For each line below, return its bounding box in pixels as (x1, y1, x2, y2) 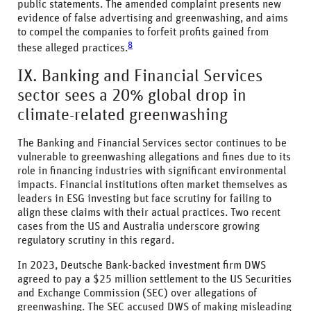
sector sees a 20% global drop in (17, 87, 246, 104)
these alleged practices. (17, 42, 128, 54)
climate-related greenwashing (17, 106, 232, 124)
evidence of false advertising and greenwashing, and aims (17, 12, 288, 24)
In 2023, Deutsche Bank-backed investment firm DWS (17, 259, 266, 271)
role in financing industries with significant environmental (17, 165, 286, 176)
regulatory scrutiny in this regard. (17, 234, 174, 246)
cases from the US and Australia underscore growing (17, 220, 260, 232)
